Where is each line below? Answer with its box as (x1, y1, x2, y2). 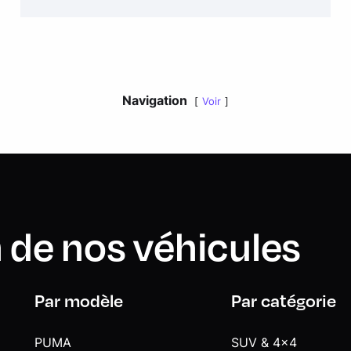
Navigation (122, 92, 187, 109)
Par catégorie (231, 290, 336, 312)
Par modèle (34, 290, 123, 312)
